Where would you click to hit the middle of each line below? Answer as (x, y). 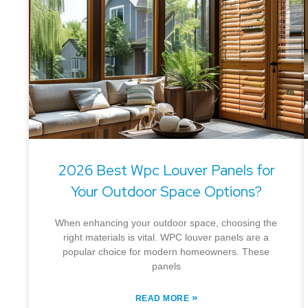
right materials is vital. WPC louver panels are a (166, 237)
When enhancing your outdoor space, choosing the (166, 222)
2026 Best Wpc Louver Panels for (166, 170)
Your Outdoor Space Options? (166, 191)
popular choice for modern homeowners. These (166, 251)
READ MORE (163, 298)
